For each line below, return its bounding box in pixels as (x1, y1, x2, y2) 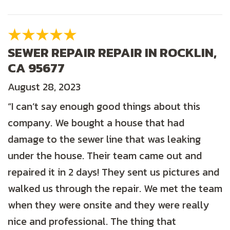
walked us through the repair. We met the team (8, 181, 222, 197)
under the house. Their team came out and (8, 148, 202, 164)
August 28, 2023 (8, 79, 81, 95)
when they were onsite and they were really (8, 197, 209, 213)
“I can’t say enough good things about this (8, 99, 200, 114)
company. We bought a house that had (8, 115, 184, 131)
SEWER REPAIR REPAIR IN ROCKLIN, (8, 43, 217, 63)
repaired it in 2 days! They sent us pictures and (8, 164, 219, 180)
